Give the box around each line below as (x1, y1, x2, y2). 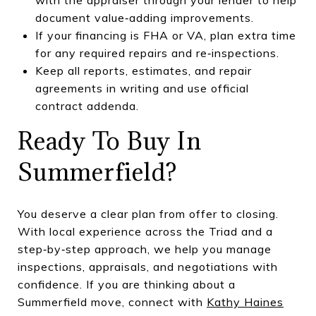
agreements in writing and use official (35, 80, 249, 95)
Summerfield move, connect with (18, 294, 207, 309)
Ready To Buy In (18, 125, 202, 156)
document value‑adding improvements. (35, 10, 254, 25)
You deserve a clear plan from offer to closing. (18, 206, 279, 221)
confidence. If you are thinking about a (18, 276, 236, 291)
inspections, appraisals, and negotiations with (18, 259, 278, 274)
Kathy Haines (207, 294, 284, 309)
